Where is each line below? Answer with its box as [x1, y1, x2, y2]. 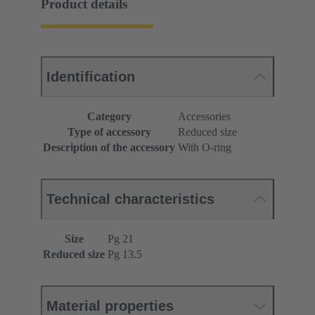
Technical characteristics [46, 191, 214, 207]
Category [86, 110, 131, 123]
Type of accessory [67, 126, 151, 139]
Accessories [178, 110, 231, 123]
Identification [46, 69, 135, 85]
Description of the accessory [43, 141, 175, 154]
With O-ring [178, 141, 231, 154]
